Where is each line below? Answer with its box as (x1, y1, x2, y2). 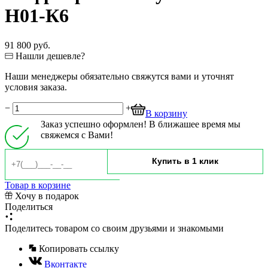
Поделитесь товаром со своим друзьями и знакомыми (5, 223, 224, 233)
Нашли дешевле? (16, 50, 85, 61)
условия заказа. (5, 81, 67, 92)
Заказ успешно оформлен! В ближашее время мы (41, 118, 240, 129)
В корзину (145, 108, 187, 118)
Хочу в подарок (15, 190, 79, 201)
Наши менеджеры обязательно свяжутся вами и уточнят (5, 71, 234, 81)
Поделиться (5, 201, 53, 212)
